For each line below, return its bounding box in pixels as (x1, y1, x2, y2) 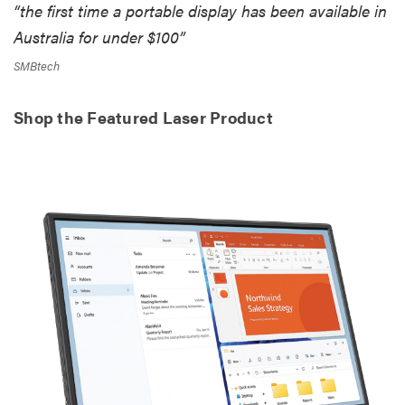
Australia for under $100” (14, 24, 185, 48)
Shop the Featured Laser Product (14, 105, 273, 128)
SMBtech (14, 56, 60, 74)
